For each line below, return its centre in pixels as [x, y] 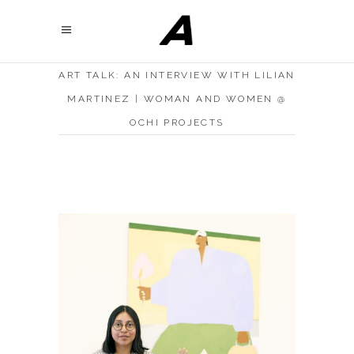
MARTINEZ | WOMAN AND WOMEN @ [177, 99]
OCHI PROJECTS [177, 122]
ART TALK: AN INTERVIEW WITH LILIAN [177, 75]
